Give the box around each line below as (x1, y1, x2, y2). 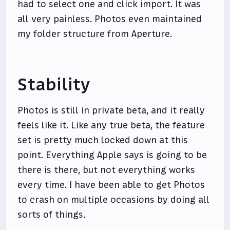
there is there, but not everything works (17, 164, 196, 176)
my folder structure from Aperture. (17, 28, 172, 40)
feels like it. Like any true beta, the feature (17, 119, 205, 131)
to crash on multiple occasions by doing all (17, 194, 210, 206)
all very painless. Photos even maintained (17, 13, 202, 25)
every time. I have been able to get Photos (17, 179, 205, 191)
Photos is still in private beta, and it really (17, 104, 205, 117)
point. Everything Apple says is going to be (17, 149, 207, 161)
